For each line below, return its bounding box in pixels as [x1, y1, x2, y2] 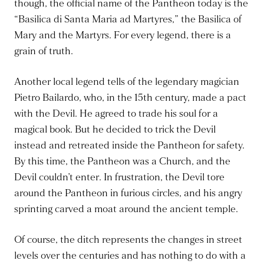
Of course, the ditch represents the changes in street [14, 233, 242, 246]
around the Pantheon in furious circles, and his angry [14, 187, 242, 200]
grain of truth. [14, 45, 73, 58]
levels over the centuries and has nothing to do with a [14, 249, 246, 262]
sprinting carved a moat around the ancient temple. [14, 203, 238, 216]
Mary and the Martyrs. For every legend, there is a [14, 29, 231, 42]
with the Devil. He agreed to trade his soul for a [14, 107, 218, 120]
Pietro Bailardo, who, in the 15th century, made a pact [14, 91, 246, 104]
